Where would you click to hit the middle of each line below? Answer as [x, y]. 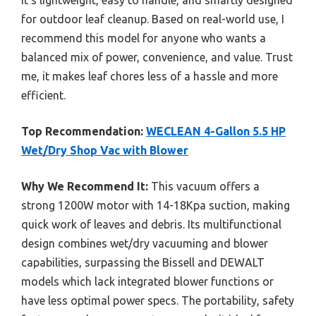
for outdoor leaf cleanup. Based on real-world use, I [153, 19]
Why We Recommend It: [85, 186]
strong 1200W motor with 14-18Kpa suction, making [156, 205]
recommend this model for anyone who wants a [144, 38]
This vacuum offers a [204, 186]
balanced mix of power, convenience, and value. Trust [157, 57]
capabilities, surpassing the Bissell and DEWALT [143, 262]
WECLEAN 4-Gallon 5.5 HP [216, 131]
